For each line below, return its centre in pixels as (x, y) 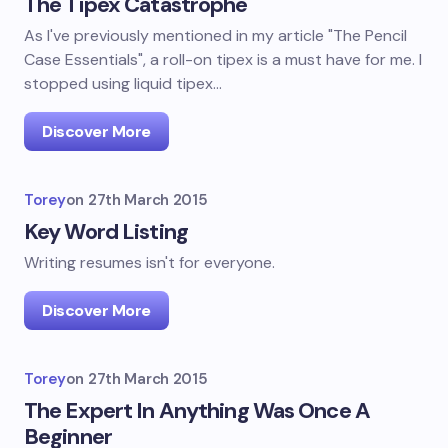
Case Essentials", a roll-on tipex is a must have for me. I (223, 59)
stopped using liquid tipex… (123, 83)
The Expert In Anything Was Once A (197, 410)
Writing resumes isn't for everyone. (149, 262)
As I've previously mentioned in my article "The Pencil (215, 35)
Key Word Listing (106, 231)
